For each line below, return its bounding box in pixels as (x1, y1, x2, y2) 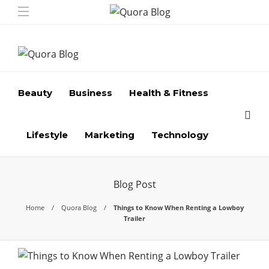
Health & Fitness (129, 87, 208, 98)
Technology (151, 129, 208, 141)
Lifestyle (26, 129, 68, 141)
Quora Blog (61, 203, 97, 212)
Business (69, 87, 112, 98)
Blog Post (113, 178, 156, 191)
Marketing (85, 129, 134, 141)
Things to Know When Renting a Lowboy (113, 203, 244, 212)
